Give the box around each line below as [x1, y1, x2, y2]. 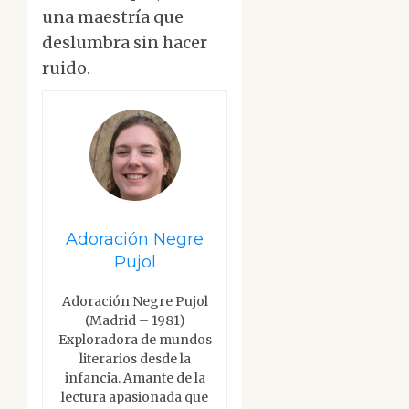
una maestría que [42, 6, 184, 28]
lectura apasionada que [61, 389, 209, 406]
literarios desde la [79, 351, 191, 368]
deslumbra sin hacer [42, 32, 207, 54]
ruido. [42, 58, 90, 79]
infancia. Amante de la [64, 370, 205, 387]
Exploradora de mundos [58, 331, 212, 349]
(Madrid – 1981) [84, 312, 185, 330]
